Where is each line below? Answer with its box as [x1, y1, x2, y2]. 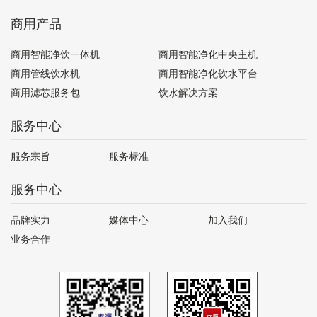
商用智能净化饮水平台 [158, 68, 258, 80]
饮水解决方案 [158, 87, 218, 99]
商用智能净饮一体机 [11, 49, 100, 61]
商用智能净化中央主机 [158, 49, 258, 61]
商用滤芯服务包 [11, 87, 80, 99]
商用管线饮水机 [11, 68, 80, 80]
